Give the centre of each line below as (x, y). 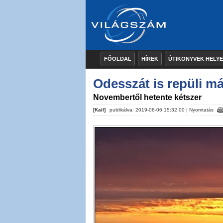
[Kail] (99, 110)
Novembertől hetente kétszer (147, 97)
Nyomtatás (201, 110)
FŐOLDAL (118, 59)
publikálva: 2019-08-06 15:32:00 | (149, 110)
